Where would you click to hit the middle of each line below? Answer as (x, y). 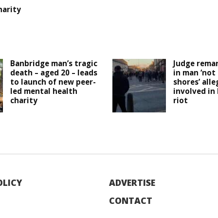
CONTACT (131, 201)
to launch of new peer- (53, 82)
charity (24, 100)
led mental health (44, 91)
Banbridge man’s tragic (54, 64)
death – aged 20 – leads (54, 73)
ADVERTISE (132, 183)
